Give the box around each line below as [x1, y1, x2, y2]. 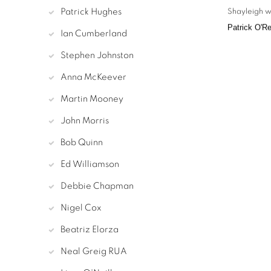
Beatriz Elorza [60, 225, 119, 235]
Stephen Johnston [60, 51, 134, 60]
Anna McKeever [60, 73, 126, 82]
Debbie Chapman [60, 181, 134, 191]
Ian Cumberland [60, 29, 127, 39]
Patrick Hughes [60, 7, 122, 17]
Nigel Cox [60, 203, 102, 213]
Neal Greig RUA [60, 247, 127, 256]
